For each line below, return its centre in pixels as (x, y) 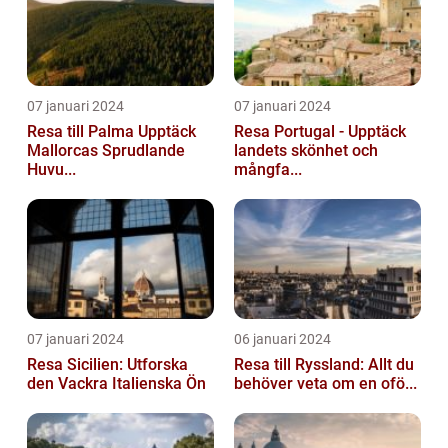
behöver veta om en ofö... (325, 384)
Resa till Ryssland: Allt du (324, 365)
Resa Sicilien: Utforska (107, 365)
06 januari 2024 (282, 339)
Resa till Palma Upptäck (82, 132)
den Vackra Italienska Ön (116, 384)
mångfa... (268, 170)
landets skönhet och (306, 151)
